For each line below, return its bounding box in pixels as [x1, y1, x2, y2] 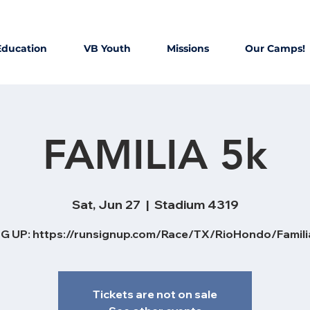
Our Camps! [245, 42, 305, 55]
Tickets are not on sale [93, 287, 217, 301]
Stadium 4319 [154, 197, 239, 212]
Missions [167, 42, 209, 55]
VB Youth [84, 42, 131, 55]
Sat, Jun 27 [71, 197, 140, 212]
